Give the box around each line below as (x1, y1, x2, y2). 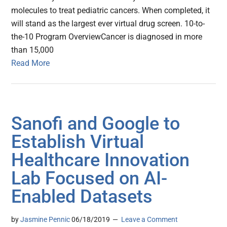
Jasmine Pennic (20, 215, 70, 224)
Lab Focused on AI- (11, 168, 168, 190)
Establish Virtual (11, 131, 144, 153)
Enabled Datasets (11, 186, 153, 208)
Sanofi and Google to (11, 113, 180, 135)
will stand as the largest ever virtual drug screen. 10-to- (11, 19, 205, 29)
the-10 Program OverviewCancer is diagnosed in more (11, 32, 203, 42)
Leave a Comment (121, 215, 178, 224)
